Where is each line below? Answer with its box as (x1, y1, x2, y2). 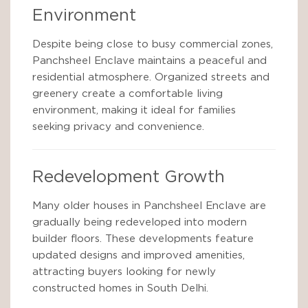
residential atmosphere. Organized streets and (32, 72, 269, 82)
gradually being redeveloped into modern (32, 217, 247, 228)
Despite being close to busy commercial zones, (32, 39, 273, 49)
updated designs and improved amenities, (32, 250, 245, 261)
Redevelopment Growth (32, 169, 225, 186)
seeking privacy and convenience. (32, 122, 204, 132)
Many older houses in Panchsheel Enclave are (32, 201, 266, 211)
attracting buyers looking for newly (32, 267, 216, 277)
